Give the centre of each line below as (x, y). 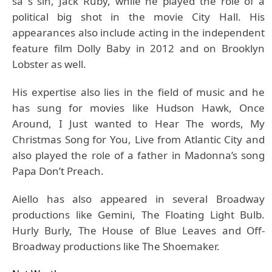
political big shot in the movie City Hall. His (138, 17)
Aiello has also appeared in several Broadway (138, 199)
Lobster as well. (49, 64)
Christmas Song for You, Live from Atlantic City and (138, 139)
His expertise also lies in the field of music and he (138, 92)
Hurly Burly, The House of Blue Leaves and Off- (138, 230)
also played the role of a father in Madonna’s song (138, 155)
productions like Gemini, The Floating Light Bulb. (138, 215)
